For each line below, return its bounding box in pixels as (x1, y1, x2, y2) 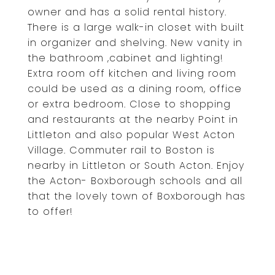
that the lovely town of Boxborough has (28, 189, 246, 203)
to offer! (28, 204, 73, 219)
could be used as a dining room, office (28, 82, 242, 96)
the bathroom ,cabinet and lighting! (28, 51, 223, 65)
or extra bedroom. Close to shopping (28, 97, 231, 111)
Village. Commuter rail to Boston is (28, 143, 215, 157)
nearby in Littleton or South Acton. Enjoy (28, 158, 244, 172)
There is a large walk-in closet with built (28, 20, 244, 34)
